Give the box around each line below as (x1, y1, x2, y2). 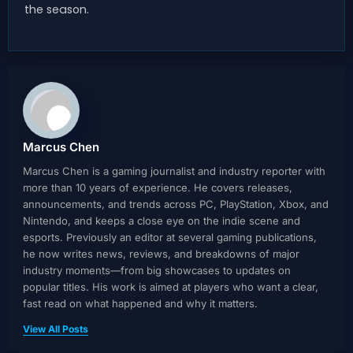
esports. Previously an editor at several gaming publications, (22, 230, 317, 243)
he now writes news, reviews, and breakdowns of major (22, 247, 299, 260)
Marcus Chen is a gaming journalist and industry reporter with (22, 164, 325, 177)
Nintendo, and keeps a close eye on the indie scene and (22, 214, 300, 227)
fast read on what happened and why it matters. (22, 296, 258, 310)
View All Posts (22, 322, 88, 335)
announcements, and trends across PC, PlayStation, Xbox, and (22, 197, 329, 210)
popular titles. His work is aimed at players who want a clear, (22, 280, 318, 293)
